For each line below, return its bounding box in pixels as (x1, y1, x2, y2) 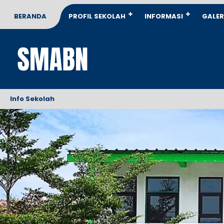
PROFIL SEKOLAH (68, 11, 125, 21)
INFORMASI (144, 11, 183, 21)
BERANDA (14, 11, 46, 21)
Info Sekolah (10, 94, 54, 103)
